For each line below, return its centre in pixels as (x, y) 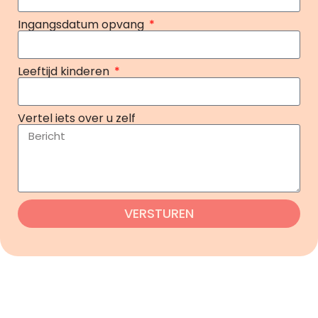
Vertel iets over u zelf (77, 118)
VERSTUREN (159, 213)
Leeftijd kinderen (65, 71)
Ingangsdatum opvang (82, 24)
